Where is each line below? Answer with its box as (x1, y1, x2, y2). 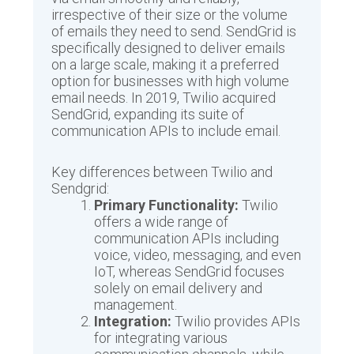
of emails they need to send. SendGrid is (51, 22, 297, 40)
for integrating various (94, 330, 228, 347)
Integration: (94, 313, 172, 330)
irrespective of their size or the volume (51, 6, 288, 23)
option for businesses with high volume (51, 72, 290, 89)
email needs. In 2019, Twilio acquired (51, 88, 277, 106)
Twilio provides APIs (171, 313, 301, 330)
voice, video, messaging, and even (94, 247, 302, 264)
